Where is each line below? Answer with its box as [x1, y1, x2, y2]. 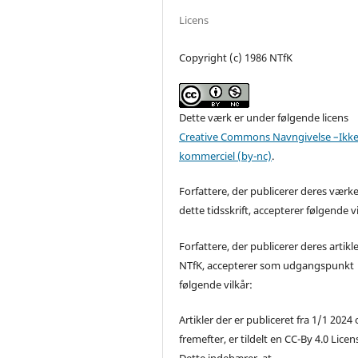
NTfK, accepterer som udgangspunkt [179, 257, 355, 272]
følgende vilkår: [179, 276, 253, 292]
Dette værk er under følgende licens [179, 110, 349, 125]
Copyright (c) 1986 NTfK [179, 50, 293, 66]
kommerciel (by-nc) [179, 149, 272, 164]
